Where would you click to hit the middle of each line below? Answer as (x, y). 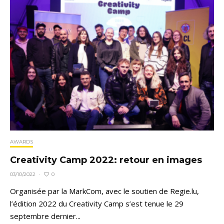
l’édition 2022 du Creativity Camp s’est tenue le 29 (97, 204)
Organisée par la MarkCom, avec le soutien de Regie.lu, (104, 191)
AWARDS (21, 142)
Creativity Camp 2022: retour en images (106, 160)
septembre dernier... (45, 216)
